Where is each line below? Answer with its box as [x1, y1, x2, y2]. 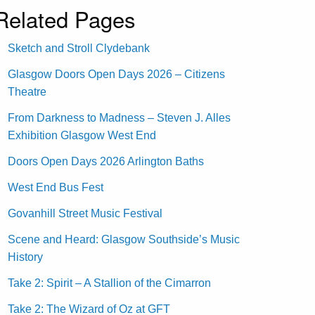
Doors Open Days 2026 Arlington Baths [8, 155, 205, 167]
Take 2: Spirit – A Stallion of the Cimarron [8, 276, 212, 289]
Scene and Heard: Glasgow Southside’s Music [8, 233, 240, 245]
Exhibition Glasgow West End [8, 129, 157, 141]
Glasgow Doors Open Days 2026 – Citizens [8, 67, 226, 80]
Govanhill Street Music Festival [8, 207, 163, 219]
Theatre [8, 85, 47, 98]
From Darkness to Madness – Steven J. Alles [8, 111, 231, 124]
